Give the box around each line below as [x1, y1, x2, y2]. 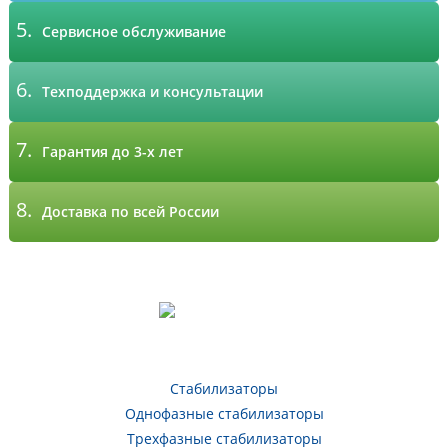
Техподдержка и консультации [42, 82, 264, 102]
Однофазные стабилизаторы [124, 404, 324, 424]
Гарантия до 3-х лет [42, 142, 184, 162]
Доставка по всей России [42, 202, 220, 222]
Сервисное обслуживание [42, 22, 227, 42]
